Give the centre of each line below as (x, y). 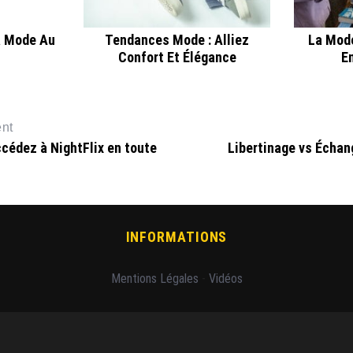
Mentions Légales (154, 279)
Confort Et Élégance (177, 58)
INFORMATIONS (176, 237)
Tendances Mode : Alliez (177, 40)
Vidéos (225, 279)
